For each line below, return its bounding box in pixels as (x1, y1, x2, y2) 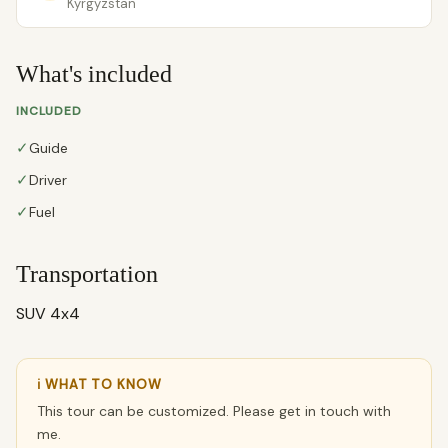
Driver (29, 170, 67, 189)
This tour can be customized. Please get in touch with (37, 402, 391, 420)
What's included (16, 61, 172, 87)
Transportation (16, 261, 158, 287)
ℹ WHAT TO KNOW (37, 376, 162, 393)
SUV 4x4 (16, 303, 80, 324)
